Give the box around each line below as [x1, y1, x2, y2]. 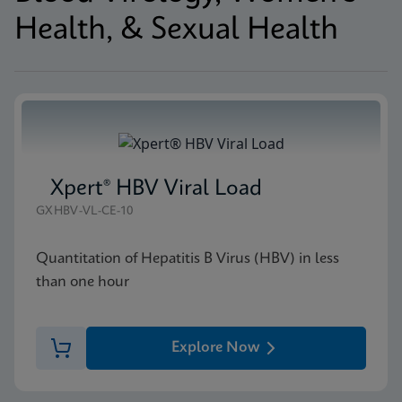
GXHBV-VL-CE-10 [36, 205, 134, 217]
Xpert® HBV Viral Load [50, 178, 262, 200]
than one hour [36, 274, 129, 290]
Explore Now [170, 339, 260, 355]
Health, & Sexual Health [14, 14, 338, 46]
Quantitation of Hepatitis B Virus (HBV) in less [36, 250, 339, 267]
